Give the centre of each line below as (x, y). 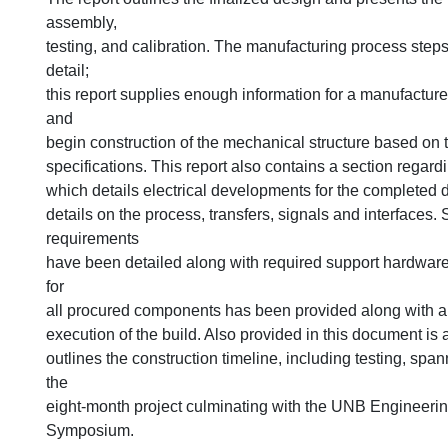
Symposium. (90, 430)
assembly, (81, 22)
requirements (92, 238)
